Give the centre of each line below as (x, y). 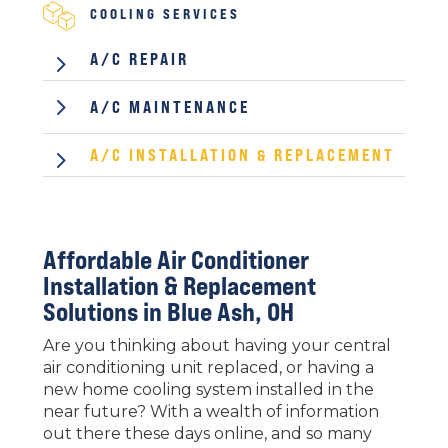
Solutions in (104, 312)
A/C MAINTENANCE (169, 107)
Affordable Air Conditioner (175, 260)
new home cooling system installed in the (208, 390)
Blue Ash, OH (230, 312)
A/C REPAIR (139, 59)
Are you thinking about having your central (216, 346)
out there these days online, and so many (207, 434)
